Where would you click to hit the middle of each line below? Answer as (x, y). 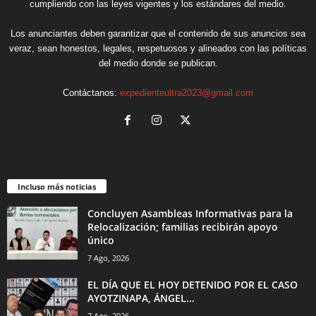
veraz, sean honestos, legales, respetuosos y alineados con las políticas (158, 49)
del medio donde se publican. (158, 63)
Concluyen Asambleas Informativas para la (190, 213)
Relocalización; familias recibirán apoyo (183, 227)
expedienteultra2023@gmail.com (187, 93)
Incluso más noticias (57, 187)
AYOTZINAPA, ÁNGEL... (141, 298)
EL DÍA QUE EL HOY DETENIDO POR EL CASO (193, 285)
